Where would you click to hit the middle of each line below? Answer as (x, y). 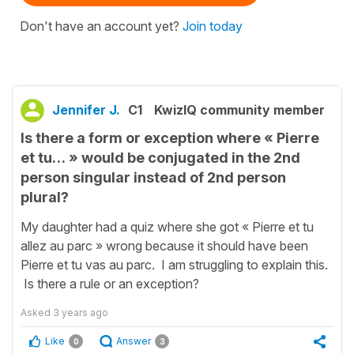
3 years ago (81, 312)
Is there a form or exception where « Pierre (170, 138)
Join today (213, 26)
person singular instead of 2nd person (153, 178)
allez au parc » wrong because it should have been (164, 245)
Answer (134, 341)
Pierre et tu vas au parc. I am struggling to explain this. (174, 264)
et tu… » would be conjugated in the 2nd (160, 158)
